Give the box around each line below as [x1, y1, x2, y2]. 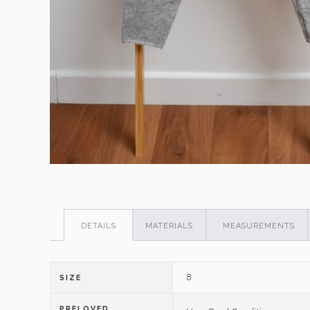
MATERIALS [145, 221, 193, 231]
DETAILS [80, 221, 116, 231]
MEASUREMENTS [222, 221, 295, 231]
